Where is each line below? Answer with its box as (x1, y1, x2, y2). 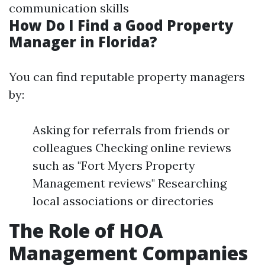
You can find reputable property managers (9, 69, 245, 84)
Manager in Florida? (9, 32, 157, 51)
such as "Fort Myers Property (33, 158, 195, 173)
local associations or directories (33, 193, 214, 208)
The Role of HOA (9, 218, 163, 243)
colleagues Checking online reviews (33, 140, 231, 155)
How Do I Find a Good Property (9, 15, 234, 35)
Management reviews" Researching (33, 176, 227, 190)
